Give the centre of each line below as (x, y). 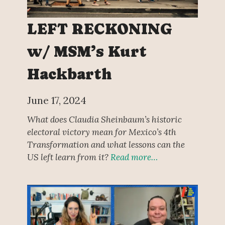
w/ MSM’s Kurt (87, 51)
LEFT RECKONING (99, 29)
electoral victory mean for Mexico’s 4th (101, 132)
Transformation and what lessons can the (106, 144)
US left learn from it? (69, 157)
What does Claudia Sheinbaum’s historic (104, 119)
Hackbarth (69, 74)
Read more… (134, 157)
